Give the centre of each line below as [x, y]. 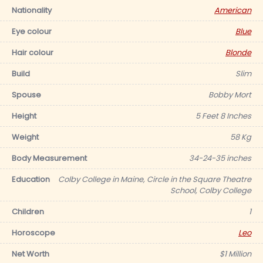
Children [28, 212]
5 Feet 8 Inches [223, 116]
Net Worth [31, 254]
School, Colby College [211, 190]
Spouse [26, 95]
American [233, 10]
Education [31, 179]
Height [24, 116]
